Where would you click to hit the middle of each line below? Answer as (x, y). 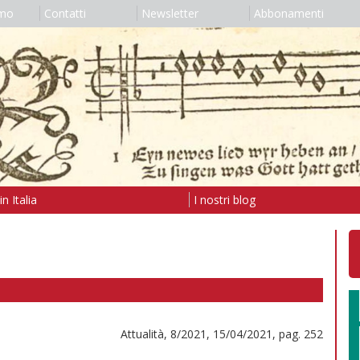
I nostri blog (224, 199)
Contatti (65, 13)
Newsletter (170, 13)
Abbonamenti (288, 13)
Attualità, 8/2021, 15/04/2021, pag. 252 (222, 333)
